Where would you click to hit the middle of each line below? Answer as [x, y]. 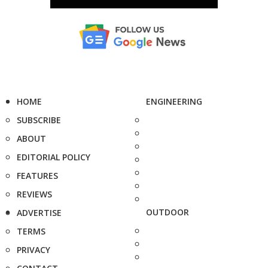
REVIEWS [34, 194]
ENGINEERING [174, 101]
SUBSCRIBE [39, 120]
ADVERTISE [39, 212]
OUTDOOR [167, 212]
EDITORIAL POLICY [54, 157]
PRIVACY [33, 249]
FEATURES [37, 175]
